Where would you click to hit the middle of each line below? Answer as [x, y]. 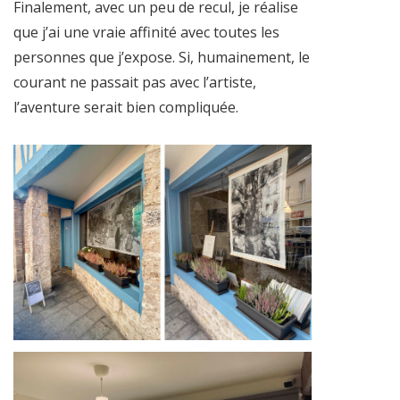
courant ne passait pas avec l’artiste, [135, 82]
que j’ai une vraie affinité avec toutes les [146, 32]
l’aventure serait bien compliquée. [126, 107]
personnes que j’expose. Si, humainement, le [162, 57]
